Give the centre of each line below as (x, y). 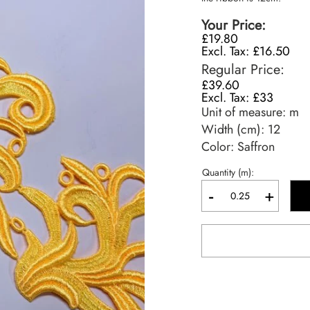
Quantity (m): (228, 172)
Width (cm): (235, 129)
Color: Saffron (238, 147)
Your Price (232, 25)
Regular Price (241, 70)
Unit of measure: (246, 112)
